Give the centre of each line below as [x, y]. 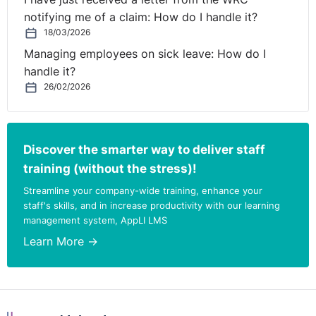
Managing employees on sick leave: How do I [145, 54]
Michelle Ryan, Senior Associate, [95, 42]
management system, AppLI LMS [96, 220]
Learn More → [61, 242]
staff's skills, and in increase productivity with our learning [152, 205]
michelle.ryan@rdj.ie [236, 42]
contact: [32, 11]
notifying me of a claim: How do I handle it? [141, 17]
